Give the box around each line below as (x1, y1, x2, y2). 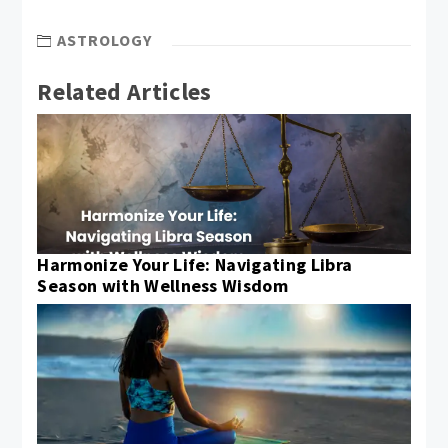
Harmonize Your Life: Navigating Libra (37, 253, 353, 277)
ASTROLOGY (57, 29, 153, 50)
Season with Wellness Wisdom (37, 274, 289, 298)
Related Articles (37, 76, 212, 108)
